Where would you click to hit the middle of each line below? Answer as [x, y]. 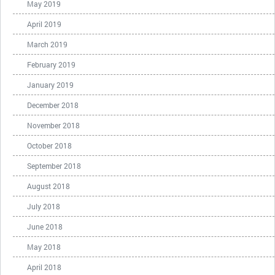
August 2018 [48, 186]
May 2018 [44, 247]
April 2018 [44, 267]
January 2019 [50, 85]
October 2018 [49, 145]
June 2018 [45, 227]
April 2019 [44, 24]
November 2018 [53, 125]
